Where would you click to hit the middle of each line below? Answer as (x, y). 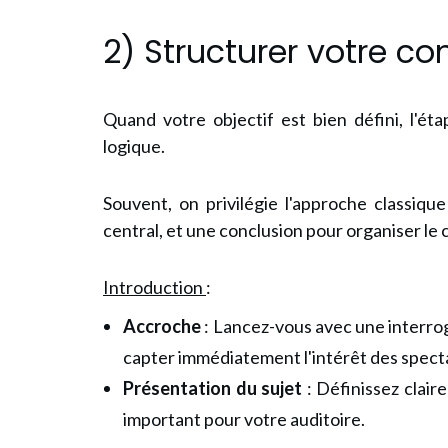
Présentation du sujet (212, 387)
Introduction (154, 286)
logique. (134, 145)
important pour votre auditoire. (244, 418)
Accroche (162, 325)
